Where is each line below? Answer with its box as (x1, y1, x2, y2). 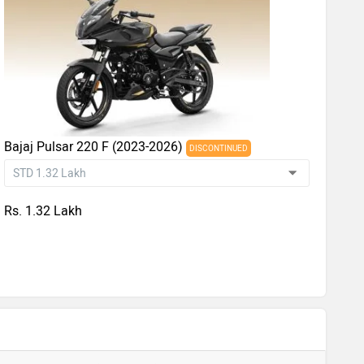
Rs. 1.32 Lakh (4, 203, 83, 219)
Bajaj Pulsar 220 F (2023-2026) (4, 139, 187, 154)
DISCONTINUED (189, 143, 249, 154)
